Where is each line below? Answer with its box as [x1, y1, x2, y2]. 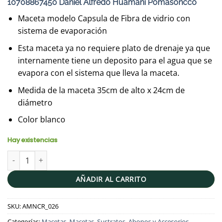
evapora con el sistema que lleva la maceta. [17, 67, 179, 78]
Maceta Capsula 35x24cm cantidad [7, 151, 122, 161]
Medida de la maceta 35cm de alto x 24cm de [17, 84, 185, 96]
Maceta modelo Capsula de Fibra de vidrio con [17, 13, 190, 24]
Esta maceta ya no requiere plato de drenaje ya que [17, 42, 210, 54]
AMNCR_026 [22, 201, 58, 211]
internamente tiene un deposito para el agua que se [17, 55, 212, 66]
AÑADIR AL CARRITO [75, 174, 147, 184]
